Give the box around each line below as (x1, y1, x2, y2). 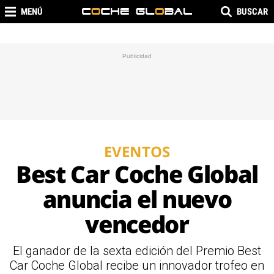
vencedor (85, 208, 189, 240)
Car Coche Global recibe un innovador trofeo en (10, 258, 264, 273)
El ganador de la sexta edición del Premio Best (13, 243, 261, 258)
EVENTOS (104, 141, 170, 161)
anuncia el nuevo (42, 183, 232, 215)
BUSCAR (237, 6, 268, 17)
